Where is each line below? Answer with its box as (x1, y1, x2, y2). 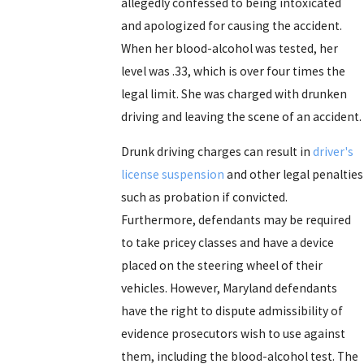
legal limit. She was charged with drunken (121, 85, 348, 102)
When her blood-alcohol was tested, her (121, 40, 339, 56)
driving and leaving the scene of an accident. (121, 108, 362, 124)
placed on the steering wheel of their (121, 258, 323, 274)
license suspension (121, 167, 225, 183)
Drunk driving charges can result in (121, 144, 314, 160)
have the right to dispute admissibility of (121, 303, 344, 319)
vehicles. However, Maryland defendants (121, 280, 338, 297)
